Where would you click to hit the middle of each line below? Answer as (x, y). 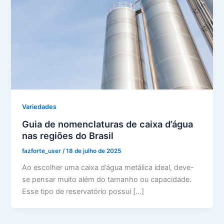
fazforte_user (42, 151)
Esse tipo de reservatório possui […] (83, 191)
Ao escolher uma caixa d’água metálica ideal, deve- (108, 167)
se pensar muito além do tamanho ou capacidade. (107, 179)
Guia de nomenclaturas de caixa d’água (108, 124)
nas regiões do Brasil (68, 135)
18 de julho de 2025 (94, 151)
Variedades (39, 107)
